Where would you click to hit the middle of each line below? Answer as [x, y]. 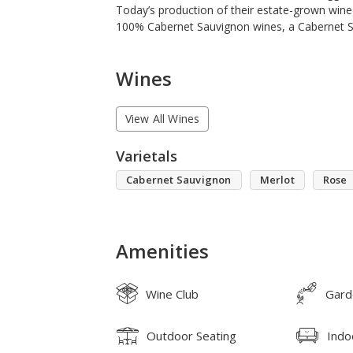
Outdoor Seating [191, 335]
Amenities [162, 251]
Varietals [147, 156]
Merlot [277, 179]
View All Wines [162, 119]
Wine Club [172, 294]
